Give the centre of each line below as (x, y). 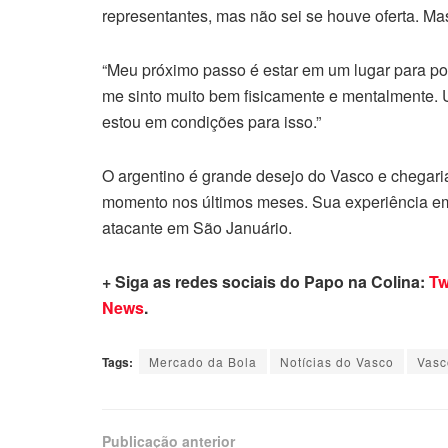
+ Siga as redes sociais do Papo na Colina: (265, 281)
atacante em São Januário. (197, 227)
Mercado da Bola (203, 361)
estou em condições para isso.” (211, 121)
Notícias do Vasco (337, 361)
